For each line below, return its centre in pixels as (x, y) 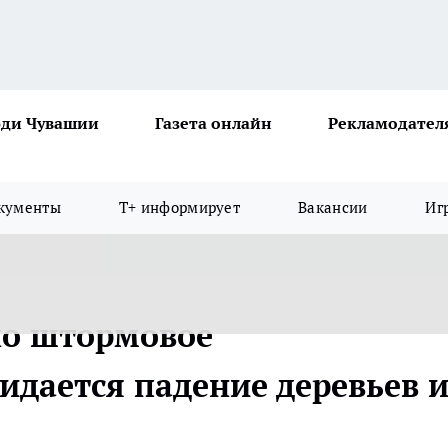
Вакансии (333, 207)
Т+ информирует (179, 207)
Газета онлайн (213, 123)
